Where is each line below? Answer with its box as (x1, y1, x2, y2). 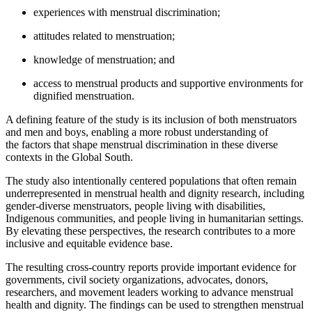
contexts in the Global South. (6, 150, 136, 163)
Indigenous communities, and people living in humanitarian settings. (6, 212, 304, 224)
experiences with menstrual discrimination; (33, 6, 223, 18)
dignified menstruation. (33, 89, 137, 102)
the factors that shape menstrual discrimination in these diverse (6, 138, 278, 150)
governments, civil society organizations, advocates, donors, (6, 273, 268, 286)
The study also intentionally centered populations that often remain (6, 174, 297, 187)
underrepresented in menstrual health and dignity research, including (6, 187, 304, 199)
